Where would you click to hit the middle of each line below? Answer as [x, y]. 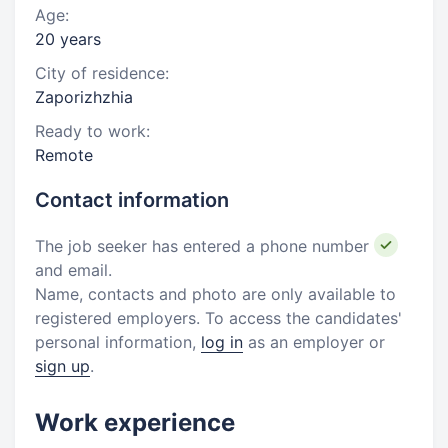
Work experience [135, 422]
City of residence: [102, 73]
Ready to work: [92, 131]
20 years [68, 39]
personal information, [118, 342]
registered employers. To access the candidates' [218, 318]
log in [222, 342]
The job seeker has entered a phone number [204, 246]
